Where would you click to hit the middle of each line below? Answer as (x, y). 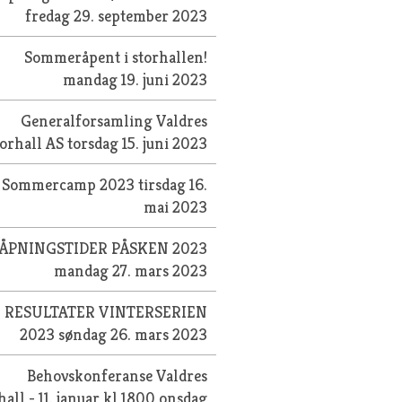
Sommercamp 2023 (70, 184)
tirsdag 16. (173, 184)
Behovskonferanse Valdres (118, 375)
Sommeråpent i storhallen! (116, 57)
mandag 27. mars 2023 (131, 270)
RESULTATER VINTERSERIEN (106, 311)
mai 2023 (176, 206)
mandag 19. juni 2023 (135, 79)
